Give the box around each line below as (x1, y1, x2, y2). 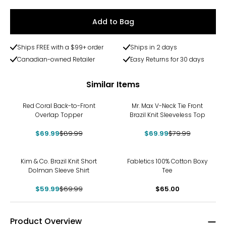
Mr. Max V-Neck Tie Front (132, 101, 203, 110)
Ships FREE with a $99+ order (17, 43, 103, 51)
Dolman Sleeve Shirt (28, 166, 89, 175)
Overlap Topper (35, 110, 83, 119)
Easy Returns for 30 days (130, 55, 205, 64)
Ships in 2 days (130, 43, 178, 51)
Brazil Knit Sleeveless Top (129, 110, 205, 119)
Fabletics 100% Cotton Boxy (127, 157, 208, 165)
